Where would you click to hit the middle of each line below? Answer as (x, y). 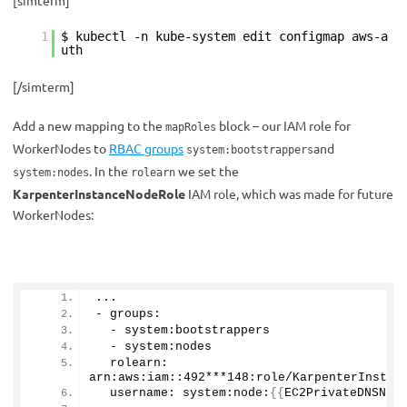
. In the (110, 171)
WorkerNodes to (61, 149)
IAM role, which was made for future (289, 194)
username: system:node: (183, 393)
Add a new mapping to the (89, 126)
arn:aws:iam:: (136, 378)
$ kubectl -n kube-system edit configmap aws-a (224, 37)
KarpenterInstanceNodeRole (99, 194)
